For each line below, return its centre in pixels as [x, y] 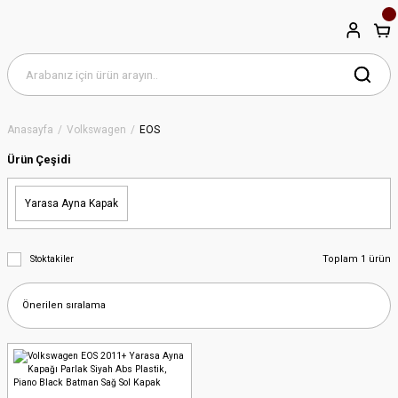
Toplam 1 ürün [357, 259]
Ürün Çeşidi [39, 159]
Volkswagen [96, 130]
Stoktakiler [52, 259]
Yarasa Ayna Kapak [72, 203]
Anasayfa [30, 130]
